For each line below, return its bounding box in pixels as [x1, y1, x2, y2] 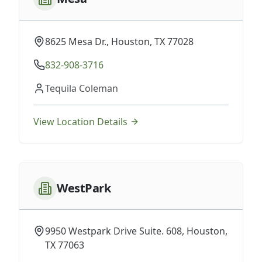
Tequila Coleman [45, 82, 118, 95]
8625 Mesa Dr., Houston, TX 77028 [45, 35, 194, 48]
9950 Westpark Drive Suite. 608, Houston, [45, 225, 227, 237]
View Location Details [33, 115, 127, 128]
